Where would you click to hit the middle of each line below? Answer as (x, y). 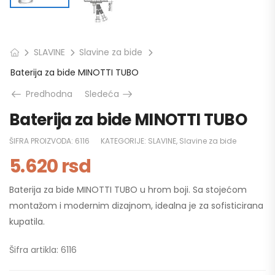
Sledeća (103, 94)
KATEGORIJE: (124, 141)
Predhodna (48, 94)
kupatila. (27, 222)
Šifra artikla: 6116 (43, 250)
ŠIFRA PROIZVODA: (42, 141)
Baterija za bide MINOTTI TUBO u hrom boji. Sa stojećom (128, 190)
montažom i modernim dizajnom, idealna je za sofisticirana (136, 206)
